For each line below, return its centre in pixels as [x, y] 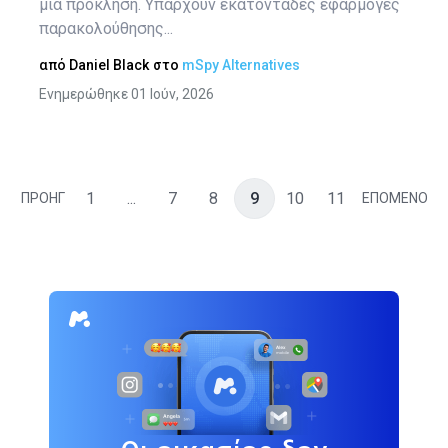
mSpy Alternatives [241, 65]
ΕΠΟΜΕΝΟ [394, 198]
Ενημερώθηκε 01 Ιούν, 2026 [126, 94]
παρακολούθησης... [106, 28]
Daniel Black [109, 65]
